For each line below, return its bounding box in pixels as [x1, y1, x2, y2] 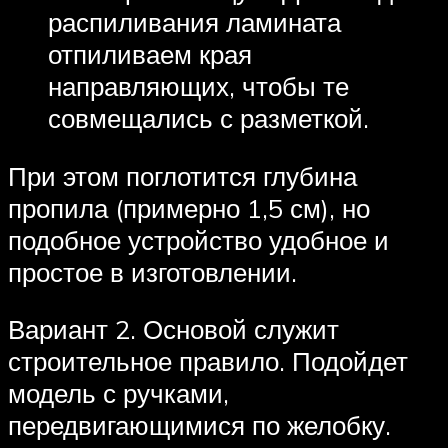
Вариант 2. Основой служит [8, 313, 339, 346]
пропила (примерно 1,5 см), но [8, 191, 370, 224]
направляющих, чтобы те [48, 70, 349, 103]
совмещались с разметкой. [48, 102, 369, 135]
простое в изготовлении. [8, 255, 297, 288]
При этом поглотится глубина [8, 159, 357, 192]
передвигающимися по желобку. [8, 409, 391, 442]
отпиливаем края [48, 38, 252, 71]
